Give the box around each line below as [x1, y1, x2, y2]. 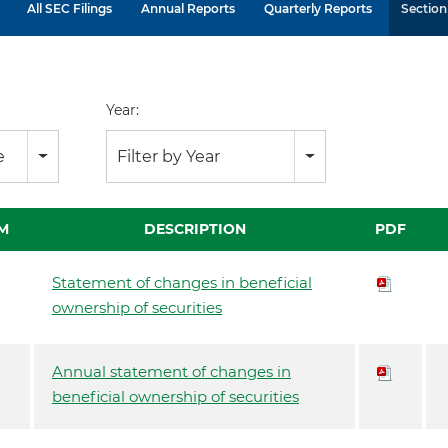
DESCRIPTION [143, 220, 246, 238]
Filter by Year [116, 147, 220, 166]
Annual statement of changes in [52, 362, 291, 381]
